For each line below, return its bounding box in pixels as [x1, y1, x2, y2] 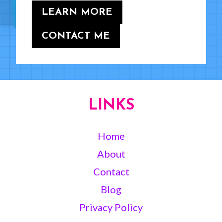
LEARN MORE [42, 7, 112, 18]
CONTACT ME [42, 31, 110, 42]
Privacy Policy [79, 201, 143, 214]
